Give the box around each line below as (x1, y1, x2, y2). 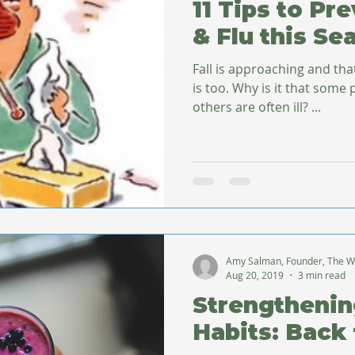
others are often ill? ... (193, 98, 321, 116)
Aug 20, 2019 (226, 268, 284, 281)
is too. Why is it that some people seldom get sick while (193, 79, 232, 97)
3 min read (298, 268, 345, 281)
